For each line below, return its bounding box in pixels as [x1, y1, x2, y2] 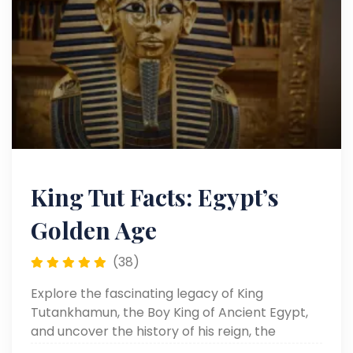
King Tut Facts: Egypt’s [31, 181, 279, 213]
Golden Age [31, 214, 157, 246]
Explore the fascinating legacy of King [31, 284, 263, 303]
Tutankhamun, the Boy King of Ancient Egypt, [31, 303, 308, 321]
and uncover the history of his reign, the [31, 322, 276, 340]
